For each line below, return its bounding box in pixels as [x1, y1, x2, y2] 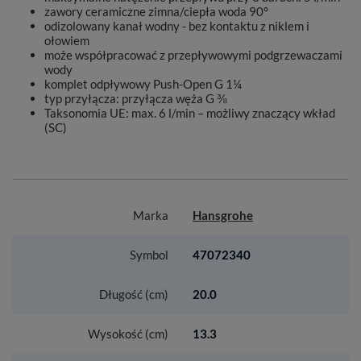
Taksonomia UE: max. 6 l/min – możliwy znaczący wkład [44, 106, 335, 120]
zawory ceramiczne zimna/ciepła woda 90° [44, 4, 268, 19]
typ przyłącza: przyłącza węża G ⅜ [44, 91, 227, 106]
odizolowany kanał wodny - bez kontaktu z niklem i [44, 19, 309, 33]
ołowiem [44, 33, 89, 48]
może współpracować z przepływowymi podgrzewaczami [44, 48, 342, 62]
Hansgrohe [193, 208, 253, 222]
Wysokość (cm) [88, 326, 168, 341]
